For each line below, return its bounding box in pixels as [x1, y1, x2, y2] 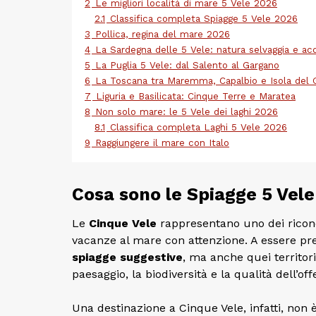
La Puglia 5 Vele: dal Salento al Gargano [95, 59, 279, 71]
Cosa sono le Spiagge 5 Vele [72, 184, 315, 205]
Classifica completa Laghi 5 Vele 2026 [110, 121, 287, 133]
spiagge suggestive [72, 250, 183, 265]
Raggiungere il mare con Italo [95, 137, 229, 149]
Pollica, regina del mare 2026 [95, 28, 230, 40]
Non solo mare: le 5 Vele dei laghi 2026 [95, 106, 278, 118]
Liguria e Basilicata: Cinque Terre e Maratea [96, 90, 296, 102]
